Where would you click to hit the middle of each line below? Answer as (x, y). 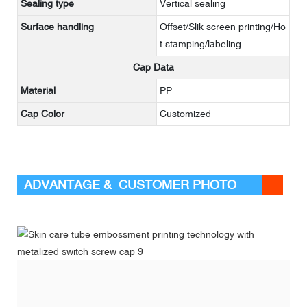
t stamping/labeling (200, 44)
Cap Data (153, 67)
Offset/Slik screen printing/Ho (223, 26)
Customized (185, 113)
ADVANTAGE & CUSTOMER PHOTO (130, 184)
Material (38, 90)
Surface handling (57, 26)
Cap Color (42, 113)
